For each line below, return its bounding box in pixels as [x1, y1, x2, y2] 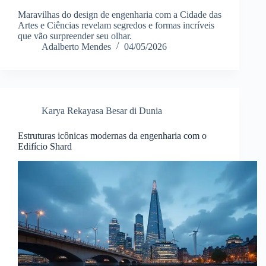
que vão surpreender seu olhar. [18, 30, 132, 41]
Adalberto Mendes [42, 41, 111, 52]
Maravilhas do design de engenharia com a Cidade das [18, 9, 221, 20]
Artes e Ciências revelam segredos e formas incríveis [18, 20, 214, 30]
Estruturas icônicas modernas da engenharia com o [18, 130, 207, 141]
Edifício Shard [18, 141, 72, 151]
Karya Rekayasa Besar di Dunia [42, 105, 162, 116]
